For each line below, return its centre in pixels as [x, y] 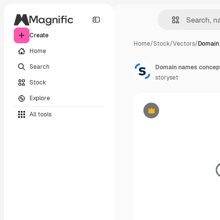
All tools [41, 114]
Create [39, 35]
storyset [167, 78]
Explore [40, 98]
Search [40, 67]
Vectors [184, 44]
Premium [163, 114]
